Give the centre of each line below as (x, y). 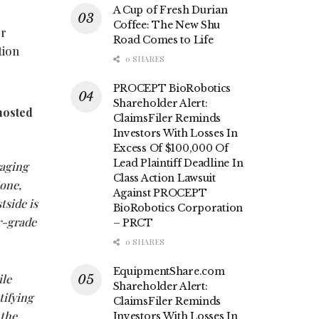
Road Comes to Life (163, 40)
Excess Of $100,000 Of (171, 148)
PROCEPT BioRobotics (172, 89)
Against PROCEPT (160, 193)
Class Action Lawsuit (164, 178)
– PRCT (133, 223)
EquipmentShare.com (169, 272)
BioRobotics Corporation (178, 208)
